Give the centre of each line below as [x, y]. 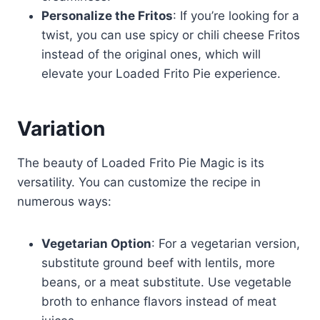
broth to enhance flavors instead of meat [159, 302]
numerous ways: [64, 202]
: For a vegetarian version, [226, 244]
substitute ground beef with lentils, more [158, 263]
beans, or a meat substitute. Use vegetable [166, 282]
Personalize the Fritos [107, 16]
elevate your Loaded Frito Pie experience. [161, 74]
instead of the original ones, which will [151, 55]
